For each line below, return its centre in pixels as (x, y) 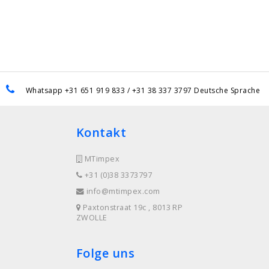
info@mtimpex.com (123, 191)
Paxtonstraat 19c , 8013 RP (132, 207)
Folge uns (106, 253)
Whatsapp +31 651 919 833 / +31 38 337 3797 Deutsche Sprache (143, 90)
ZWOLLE (92, 217)
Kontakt (101, 132)
